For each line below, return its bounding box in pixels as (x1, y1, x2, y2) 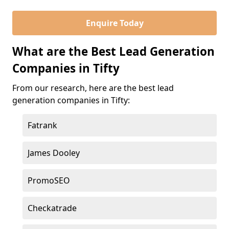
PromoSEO (28, 175, 70, 186)
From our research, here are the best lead (12, 82, 174, 94)
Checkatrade (28, 202, 77, 214)
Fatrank (28, 120, 57, 131)
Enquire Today (85, 17, 144, 29)
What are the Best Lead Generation (12, 43, 215, 59)
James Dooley (28, 147, 80, 158)
